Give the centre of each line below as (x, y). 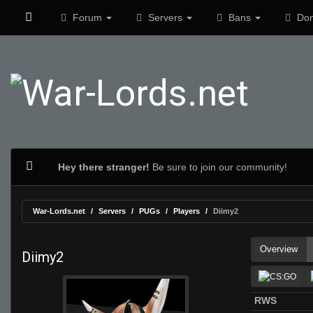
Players (187, 211)
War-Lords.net (59, 211)
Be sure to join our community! (218, 167)
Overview (279, 249)
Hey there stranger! (103, 167)
